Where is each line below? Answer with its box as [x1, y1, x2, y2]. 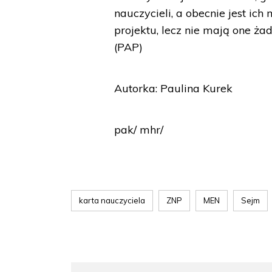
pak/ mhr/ [114, 123, 164, 137]
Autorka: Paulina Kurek [114, 81, 233, 95]
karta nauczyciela [79, 195, 145, 205]
